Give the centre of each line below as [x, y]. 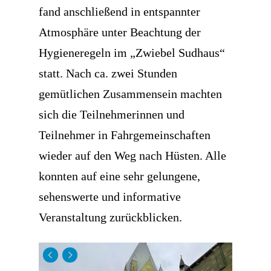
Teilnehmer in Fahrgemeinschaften [125, 135]
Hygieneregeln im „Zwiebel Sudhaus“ [132, 53]
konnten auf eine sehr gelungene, [119, 176]
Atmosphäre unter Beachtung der [120, 32]
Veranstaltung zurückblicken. [110, 217]
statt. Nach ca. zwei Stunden [108, 73]
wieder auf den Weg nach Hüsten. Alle [132, 155]
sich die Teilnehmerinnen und [112, 114]
